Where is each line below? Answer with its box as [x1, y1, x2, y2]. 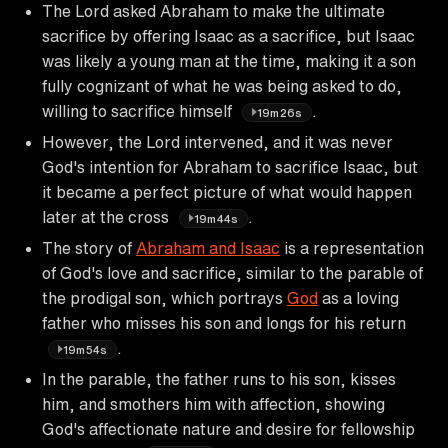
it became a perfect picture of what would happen [42, 183, 412, 200]
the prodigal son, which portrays [42, 289, 287, 306]
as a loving [318, 289, 399, 306]
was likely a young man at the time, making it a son [42, 52, 416, 69]
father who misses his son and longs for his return [42, 314, 406, 331]
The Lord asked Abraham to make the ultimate [42, 2, 385, 19]
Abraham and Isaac [136, 239, 280, 256]
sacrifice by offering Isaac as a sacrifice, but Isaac [42, 27, 415, 44]
